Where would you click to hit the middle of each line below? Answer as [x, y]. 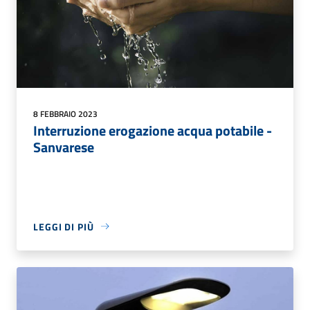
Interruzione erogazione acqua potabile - [153, 130]
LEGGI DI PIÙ [64, 226]
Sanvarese [64, 147]
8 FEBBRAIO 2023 [65, 113]
